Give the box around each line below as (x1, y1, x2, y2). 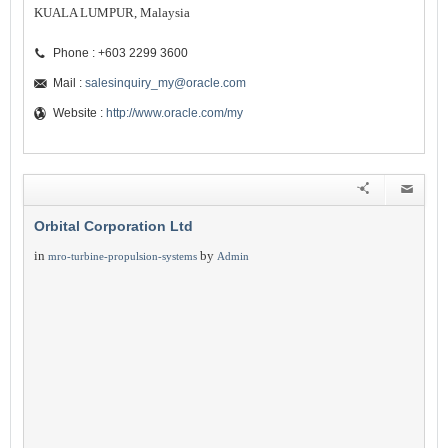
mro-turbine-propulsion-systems (48, 250, 197, 262)
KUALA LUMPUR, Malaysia (34, 5, 190, 20)
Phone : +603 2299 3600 (53, 46, 188, 60)
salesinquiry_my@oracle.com (85, 76, 246, 90)
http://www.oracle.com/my (106, 106, 243, 120)
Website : (53, 106, 106, 120)
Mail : (53, 76, 85, 90)
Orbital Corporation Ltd (34, 218, 193, 234)
